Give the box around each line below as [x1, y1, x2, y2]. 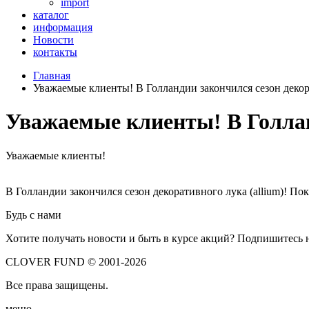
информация [33, 21, 92, 33]
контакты [33, 46, 77, 58]
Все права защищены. [6, 279, 108, 291]
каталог [33, 9, 69, 21]
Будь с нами [6, 208, 61, 221]
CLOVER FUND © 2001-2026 [6, 255, 146, 268]
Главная [33, 70, 70, 81]
